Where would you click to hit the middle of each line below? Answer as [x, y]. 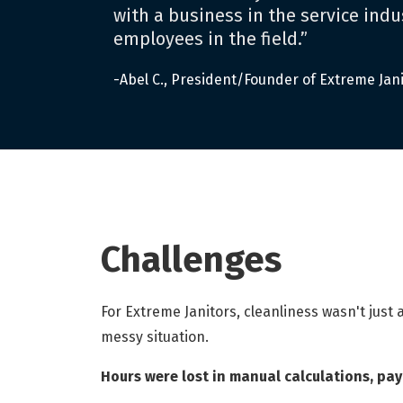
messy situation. [155, 337]
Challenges [191, 260]
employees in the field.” [210, 39]
